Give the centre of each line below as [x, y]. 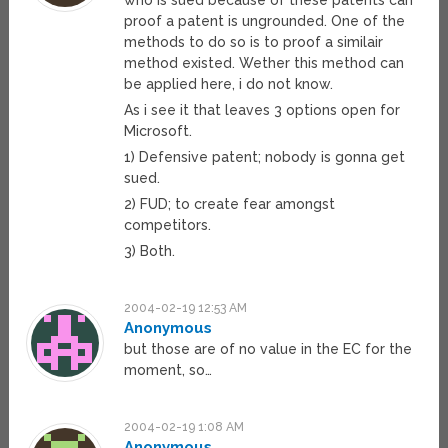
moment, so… [168, 370]
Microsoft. [158, 131]
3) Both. [150, 251]
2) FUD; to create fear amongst [230, 204]
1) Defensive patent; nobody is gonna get [265, 157]
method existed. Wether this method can [264, 63]
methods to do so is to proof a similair [254, 42]
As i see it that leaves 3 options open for [262, 110]
